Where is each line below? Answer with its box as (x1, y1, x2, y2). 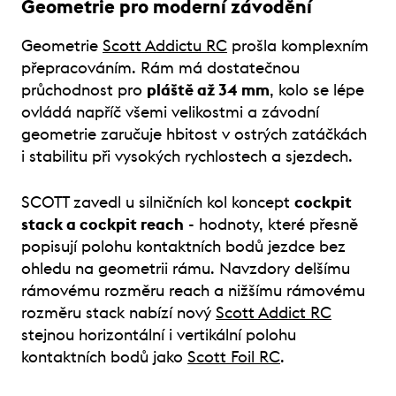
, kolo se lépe (270, 81, 364, 98)
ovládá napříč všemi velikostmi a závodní (21, 103, 319, 120)
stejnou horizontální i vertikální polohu (21, 326, 296, 343)
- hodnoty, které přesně (184, 216, 358, 232)
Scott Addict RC (216, 304, 331, 321)
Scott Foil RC (187, 348, 280, 365)
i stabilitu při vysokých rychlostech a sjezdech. (21, 148, 353, 164)
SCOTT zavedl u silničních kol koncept (21, 194, 294, 210)
